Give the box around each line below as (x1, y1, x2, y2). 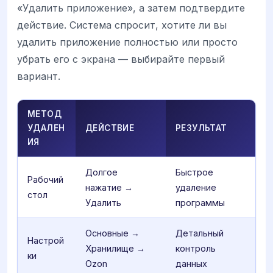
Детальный (175, 227, 224, 238)
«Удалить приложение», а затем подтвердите (17, 1, 245, 14)
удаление (175, 182, 216, 193)
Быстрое (175, 166, 213, 177)
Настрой (27, 235, 64, 246)
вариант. (17, 69, 60, 82)
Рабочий (27, 174, 63, 185)
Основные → (85, 227, 140, 238)
